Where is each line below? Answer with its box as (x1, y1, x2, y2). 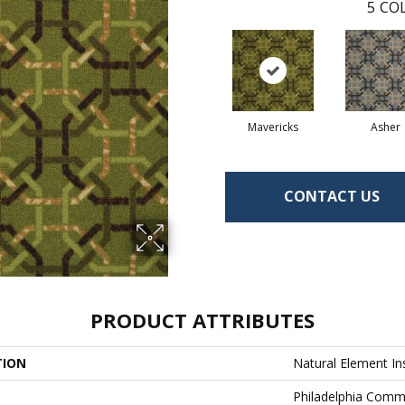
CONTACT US (284, 186, 380, 207)
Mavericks (247, 118, 298, 135)
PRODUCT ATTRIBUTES (90, 306, 315, 334)
